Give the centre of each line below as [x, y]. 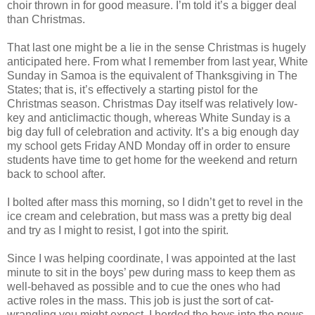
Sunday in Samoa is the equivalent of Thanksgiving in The [152, 75]
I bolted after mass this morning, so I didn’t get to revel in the [155, 202]
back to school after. [56, 174]
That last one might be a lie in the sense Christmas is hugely [156, 47]
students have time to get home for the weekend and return [152, 160]
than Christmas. [46, 19]
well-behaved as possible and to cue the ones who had [144, 286]
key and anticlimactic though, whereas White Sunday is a [149, 117]
